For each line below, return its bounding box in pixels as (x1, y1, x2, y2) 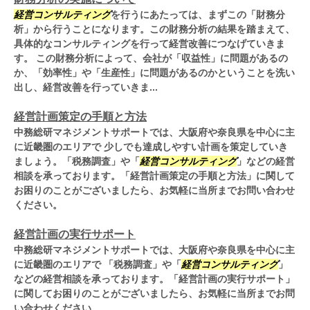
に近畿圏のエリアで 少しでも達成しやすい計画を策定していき (14, 141, 288, 153)
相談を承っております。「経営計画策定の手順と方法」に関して (14, 170, 295, 182)
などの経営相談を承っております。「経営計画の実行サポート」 (14, 273, 295, 285)
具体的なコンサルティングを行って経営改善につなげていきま (14, 38, 285, 50)
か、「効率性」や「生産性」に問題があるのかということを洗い (14, 67, 295, 79)
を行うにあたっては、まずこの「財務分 (111, 9, 285, 21)
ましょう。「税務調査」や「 (14, 156, 140, 167)
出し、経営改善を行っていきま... (14, 82, 158, 93)
